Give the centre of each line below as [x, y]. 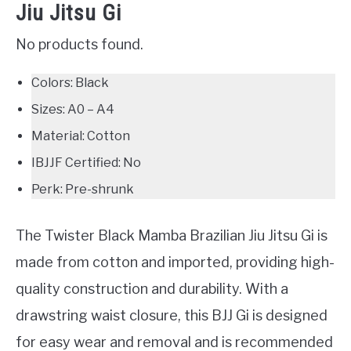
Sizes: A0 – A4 [73, 110]
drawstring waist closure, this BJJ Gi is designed [172, 316]
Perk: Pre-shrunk [83, 190]
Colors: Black [70, 83]
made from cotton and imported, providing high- [175, 262]
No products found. [80, 45]
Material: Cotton [81, 136]
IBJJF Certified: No [86, 163]
